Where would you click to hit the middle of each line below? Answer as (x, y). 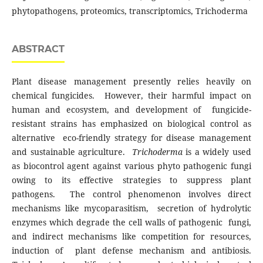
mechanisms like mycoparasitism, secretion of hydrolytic (131, 208)
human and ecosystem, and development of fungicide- (131, 110)
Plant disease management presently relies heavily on (131, 82)
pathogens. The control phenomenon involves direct (131, 194)
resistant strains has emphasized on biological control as (131, 124)
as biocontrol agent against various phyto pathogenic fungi (131, 166)
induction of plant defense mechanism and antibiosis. (131, 251)
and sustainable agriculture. (72, 152)
